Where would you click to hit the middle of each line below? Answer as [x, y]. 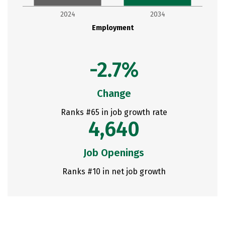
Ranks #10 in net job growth [114, 172]
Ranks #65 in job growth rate [114, 112]
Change [114, 93]
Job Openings [114, 153]
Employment [113, 28]
